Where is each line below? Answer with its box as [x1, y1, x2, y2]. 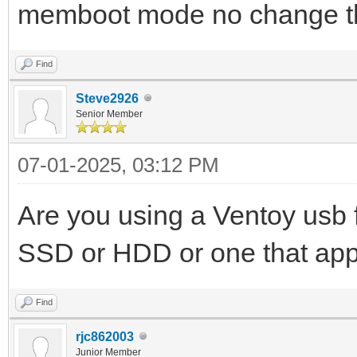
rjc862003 [76, 329, 134, 343]
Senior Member [76, 108, 143, 120]
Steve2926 [76, 91, 139, 105]
